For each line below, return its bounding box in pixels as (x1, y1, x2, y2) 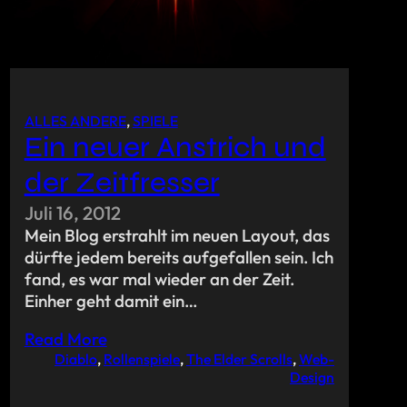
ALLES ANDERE (24, 111, 126, 130)
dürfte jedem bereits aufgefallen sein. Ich (24, 245, 333, 268)
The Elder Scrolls (185, 349, 293, 368)
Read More (24, 327, 107, 350)
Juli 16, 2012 (24, 200, 121, 224)
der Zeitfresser (24, 164, 220, 200)
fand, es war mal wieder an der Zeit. (24, 267, 294, 290)
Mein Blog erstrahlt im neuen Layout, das (24, 223, 330, 246)
